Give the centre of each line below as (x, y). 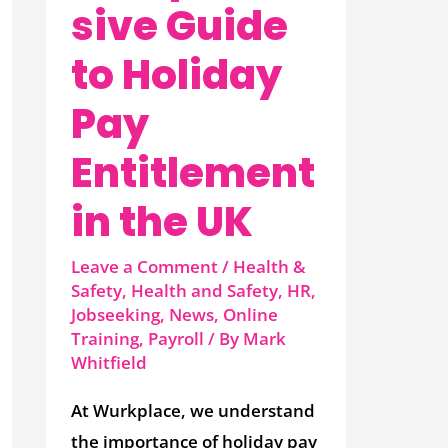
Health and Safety (205, 290)
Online (251, 314)
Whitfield (109, 362)
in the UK (162, 221)
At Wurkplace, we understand (193, 411)
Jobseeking (116, 314)
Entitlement (193, 172)
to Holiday (177, 74)
